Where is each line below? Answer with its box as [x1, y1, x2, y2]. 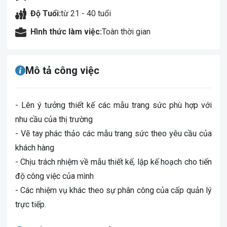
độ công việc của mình [15, 171, 94, 181]
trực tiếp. [15, 200, 46, 209]
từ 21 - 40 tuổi [61, 9, 111, 18]
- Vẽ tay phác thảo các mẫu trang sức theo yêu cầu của [15, 129, 212, 138]
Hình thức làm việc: [30, 27, 102, 36]
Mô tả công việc [25, 64, 99, 77]
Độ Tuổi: [30, 9, 61, 18]
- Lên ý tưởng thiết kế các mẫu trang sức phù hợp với [15, 100, 212, 110]
